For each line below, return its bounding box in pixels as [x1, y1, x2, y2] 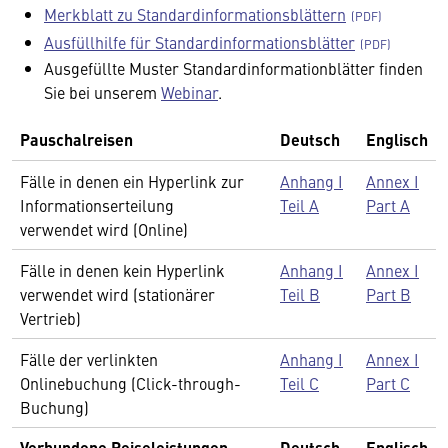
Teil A [280, 194, 319, 216]
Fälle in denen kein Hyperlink [20, 259, 225, 281]
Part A [366, 194, 410, 216]
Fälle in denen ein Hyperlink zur [20, 170, 244, 192]
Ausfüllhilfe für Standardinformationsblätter [44, 31, 355, 53]
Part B [366, 283, 411, 305]
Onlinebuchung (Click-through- [20, 372, 241, 394]
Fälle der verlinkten [20, 348, 158, 370]
